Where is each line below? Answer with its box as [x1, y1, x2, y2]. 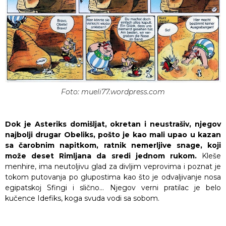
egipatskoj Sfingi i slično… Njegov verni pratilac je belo [5, 183, 221, 192]
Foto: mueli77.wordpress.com [61, 87, 165, 96]
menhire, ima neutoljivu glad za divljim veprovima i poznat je [5, 161, 221, 171]
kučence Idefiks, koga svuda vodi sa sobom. [5, 193, 159, 203]
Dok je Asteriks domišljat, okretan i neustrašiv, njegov [5, 119, 221, 129]
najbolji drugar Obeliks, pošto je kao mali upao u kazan [5, 130, 221, 139]
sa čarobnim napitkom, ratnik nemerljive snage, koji [5, 140, 221, 150]
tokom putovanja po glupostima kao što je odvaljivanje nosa [5, 172, 221, 182]
